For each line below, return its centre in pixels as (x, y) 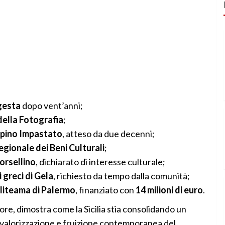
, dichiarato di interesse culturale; (100, 161)
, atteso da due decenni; (108, 133)
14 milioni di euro (169, 190)
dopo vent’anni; (51, 105)
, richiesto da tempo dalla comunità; (121, 176)
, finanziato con (105, 190)
